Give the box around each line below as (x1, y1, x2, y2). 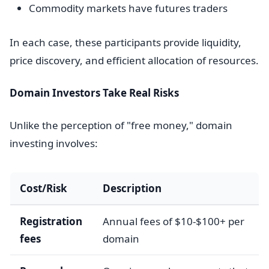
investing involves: (10, 136, 98, 150)
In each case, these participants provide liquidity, (10, 35, 241, 49)
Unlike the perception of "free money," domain (10, 118, 232, 132)
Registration (20, 214, 82, 228)
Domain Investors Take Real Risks (10, 86, 179, 100)
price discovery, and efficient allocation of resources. (10, 53, 259, 67)
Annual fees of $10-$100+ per (103, 214, 244, 228)
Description (103, 181, 162, 195)
